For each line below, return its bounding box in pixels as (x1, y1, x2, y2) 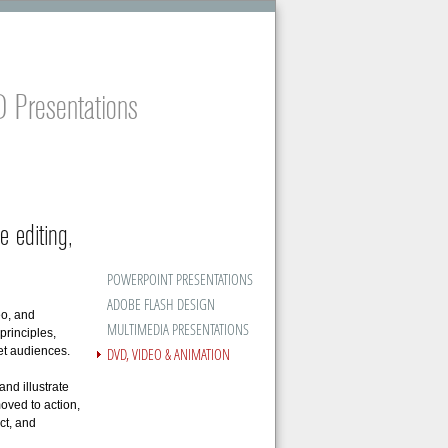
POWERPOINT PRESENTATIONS (106, 269, 253, 289)
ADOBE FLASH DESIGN (106, 294, 215, 314)
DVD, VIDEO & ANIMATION (106, 344, 230, 364)
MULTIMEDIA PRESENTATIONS (106, 319, 249, 339)
